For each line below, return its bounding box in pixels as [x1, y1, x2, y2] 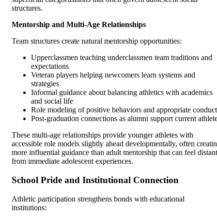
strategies [31, 79, 59, 88]
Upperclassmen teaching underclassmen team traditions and [31, 53, 212, 62]
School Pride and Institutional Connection [12, 175, 179, 186]
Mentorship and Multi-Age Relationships [12, 20, 146, 29]
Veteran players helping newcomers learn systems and [31, 71, 195, 79]
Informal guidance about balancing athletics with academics [31, 88, 213, 97]
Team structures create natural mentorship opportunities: [12, 37, 182, 46]
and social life [31, 97, 73, 106]
